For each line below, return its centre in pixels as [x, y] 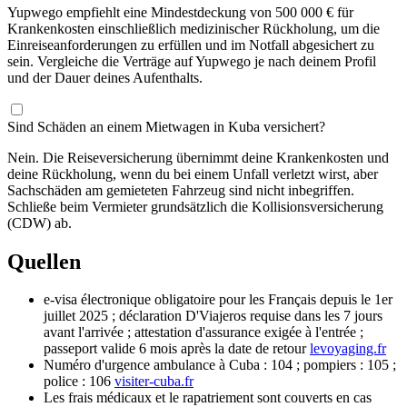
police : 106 [77, 382]
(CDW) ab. [40, 223]
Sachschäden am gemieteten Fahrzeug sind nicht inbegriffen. [181, 190]
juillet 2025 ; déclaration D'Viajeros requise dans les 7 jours [213, 316]
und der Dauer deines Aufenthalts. [105, 77]
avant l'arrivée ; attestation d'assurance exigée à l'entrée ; [203, 333]
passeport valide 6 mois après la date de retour [175, 349]
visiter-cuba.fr [154, 382]
